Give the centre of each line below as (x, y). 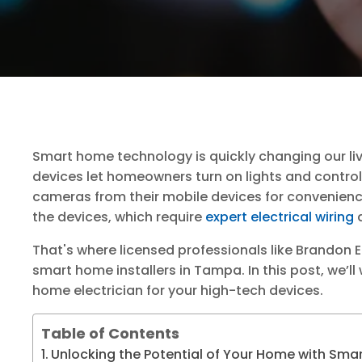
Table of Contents (110, 333)
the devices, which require (119, 217)
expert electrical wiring (280, 217)
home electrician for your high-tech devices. (178, 290)
